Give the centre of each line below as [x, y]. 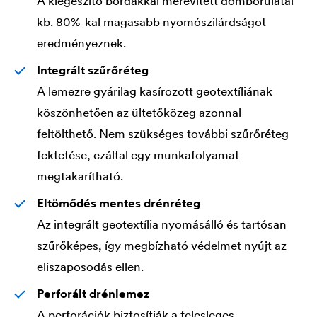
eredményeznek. [83, 43]
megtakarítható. [80, 176]
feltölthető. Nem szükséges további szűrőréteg [163, 133]
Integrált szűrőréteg [93, 70]
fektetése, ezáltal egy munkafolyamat [138, 155]
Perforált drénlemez [93, 293]
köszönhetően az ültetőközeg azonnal [139, 112]
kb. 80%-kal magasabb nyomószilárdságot [151, 22]
